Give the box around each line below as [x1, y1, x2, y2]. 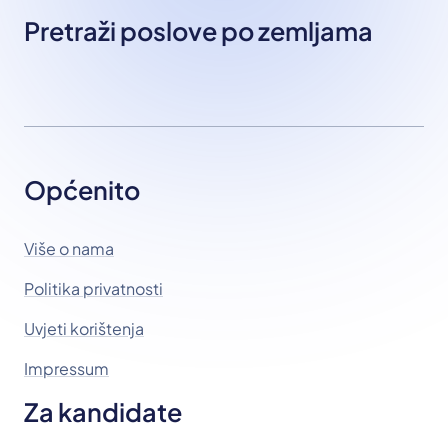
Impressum [24, 358, 109, 379]
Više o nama [24, 238, 114, 259]
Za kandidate [24, 396, 182, 428]
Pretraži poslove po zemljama [24, 15, 373, 47]
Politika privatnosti [24, 278, 163, 299]
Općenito [24, 174, 140, 206]
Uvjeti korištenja [24, 318, 144, 339]
